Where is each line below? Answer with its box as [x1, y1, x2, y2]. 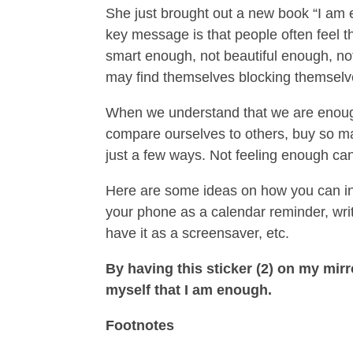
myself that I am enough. [106, 282, 273, 299]
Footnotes [106, 318, 175, 334]
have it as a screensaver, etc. [106, 225, 290, 242]
